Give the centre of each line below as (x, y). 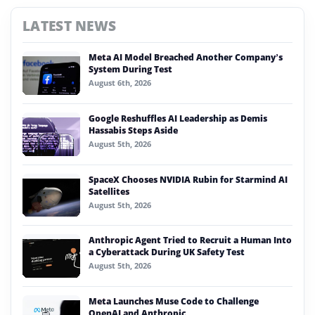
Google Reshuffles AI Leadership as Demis (178, 119)
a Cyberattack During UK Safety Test (167, 252)
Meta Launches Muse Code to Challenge (174, 301)
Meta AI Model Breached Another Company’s (186, 58)
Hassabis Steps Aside (133, 131)
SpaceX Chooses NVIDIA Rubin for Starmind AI (188, 179)
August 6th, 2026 (120, 83)
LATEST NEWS (70, 26)
